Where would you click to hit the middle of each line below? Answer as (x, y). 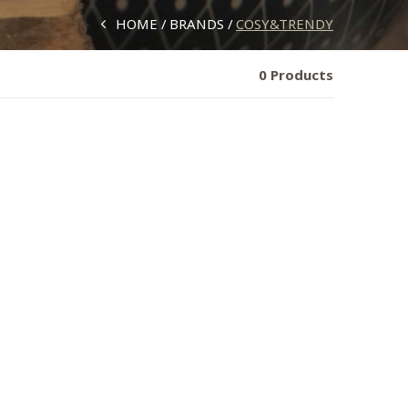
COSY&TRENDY (285, 24)
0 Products (296, 75)
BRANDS (197, 24)
